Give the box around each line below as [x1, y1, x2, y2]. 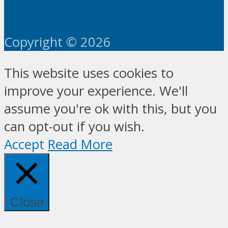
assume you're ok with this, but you [4, 99, 217, 118]
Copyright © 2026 [4, 33, 111, 51]
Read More [48, 135, 112, 153]
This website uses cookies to [4, 64, 174, 82]
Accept [4, 135, 44, 153]
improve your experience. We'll [4, 81, 188, 100]
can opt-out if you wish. [4, 117, 145, 135]
